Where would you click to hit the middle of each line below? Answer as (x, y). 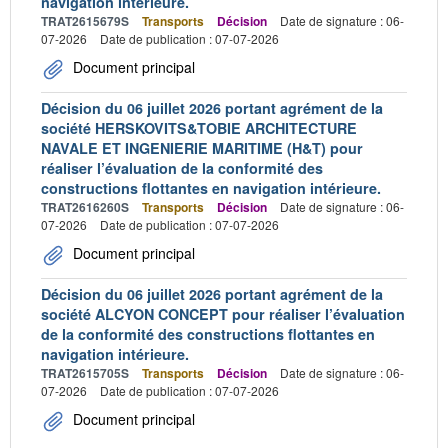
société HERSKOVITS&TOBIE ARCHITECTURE (199, 127)
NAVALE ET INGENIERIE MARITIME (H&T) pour (202, 147)
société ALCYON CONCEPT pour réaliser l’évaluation (223, 313)
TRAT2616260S (85, 206)
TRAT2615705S (85, 372)
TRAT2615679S (85, 20)
